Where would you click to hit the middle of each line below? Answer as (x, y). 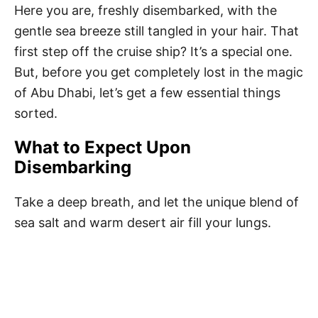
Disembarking (73, 167)
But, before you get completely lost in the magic (159, 72)
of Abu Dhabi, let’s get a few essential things (147, 93)
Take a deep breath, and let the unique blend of (157, 202)
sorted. (36, 113)
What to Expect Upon (103, 147)
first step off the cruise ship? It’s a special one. (153, 51)
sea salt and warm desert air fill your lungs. (143, 223)
